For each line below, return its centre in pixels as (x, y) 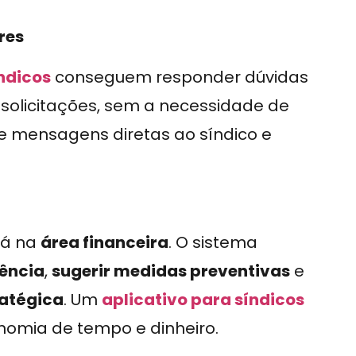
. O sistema (213, 243)
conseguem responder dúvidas (180, 77)
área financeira (104, 243)
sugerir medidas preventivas (171, 271)
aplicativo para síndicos (203, 300)
